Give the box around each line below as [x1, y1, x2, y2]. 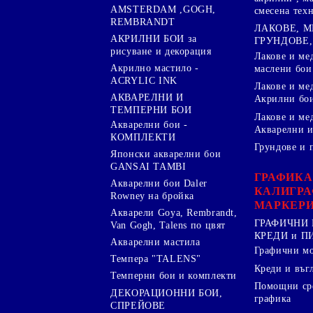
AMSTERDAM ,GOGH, [110, 3, 217, 15]
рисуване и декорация [110, 46, 212, 57]
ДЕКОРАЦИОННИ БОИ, [110, 287, 223, 298]
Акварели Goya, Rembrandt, [110, 208, 238, 218]
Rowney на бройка [110, 190, 195, 201]
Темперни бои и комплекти [110, 270, 238, 282]
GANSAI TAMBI [110, 161, 187, 172]
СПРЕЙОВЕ [110, 300, 166, 311]
